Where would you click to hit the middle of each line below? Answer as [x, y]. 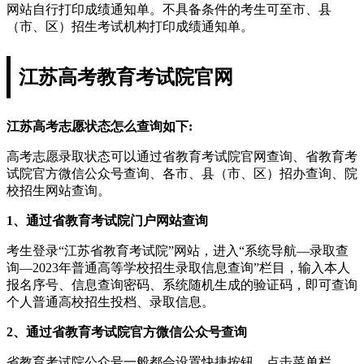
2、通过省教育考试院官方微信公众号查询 [127, 331]
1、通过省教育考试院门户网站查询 [107, 220]
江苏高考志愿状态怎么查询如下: [100, 126]
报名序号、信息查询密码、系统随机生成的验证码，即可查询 [182, 284]
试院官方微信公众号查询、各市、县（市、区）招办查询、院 [182, 173]
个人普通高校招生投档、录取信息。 [110, 301]
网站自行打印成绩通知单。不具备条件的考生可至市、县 [169, 9]
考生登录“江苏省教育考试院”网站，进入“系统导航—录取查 [178, 250]
